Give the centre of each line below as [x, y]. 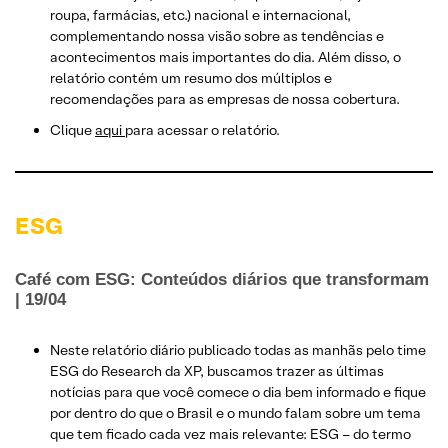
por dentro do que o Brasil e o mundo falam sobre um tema [235, 412]
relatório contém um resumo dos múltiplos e [191, 77]
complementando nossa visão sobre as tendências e [217, 35]
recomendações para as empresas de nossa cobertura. [225, 98]
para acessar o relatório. [202, 129]
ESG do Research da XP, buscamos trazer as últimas [217, 370]
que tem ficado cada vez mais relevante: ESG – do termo [230, 433]
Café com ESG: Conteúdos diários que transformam [222, 279]
